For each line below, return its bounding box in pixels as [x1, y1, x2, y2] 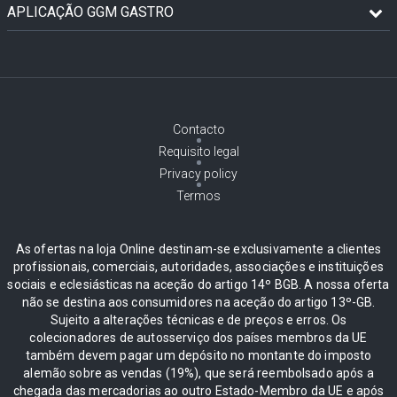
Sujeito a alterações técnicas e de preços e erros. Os [50, 312, 347, 327]
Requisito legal [158, 144, 239, 159]
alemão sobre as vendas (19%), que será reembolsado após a [23, 365, 374, 380]
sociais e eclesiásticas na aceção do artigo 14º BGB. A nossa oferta [7, 276, 390, 292]
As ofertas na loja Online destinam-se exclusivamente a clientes [15, 241, 382, 256]
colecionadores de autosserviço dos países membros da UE [29, 330, 368, 345]
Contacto [172, 121, 225, 136]
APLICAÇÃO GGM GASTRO [7, 3, 174, 20]
